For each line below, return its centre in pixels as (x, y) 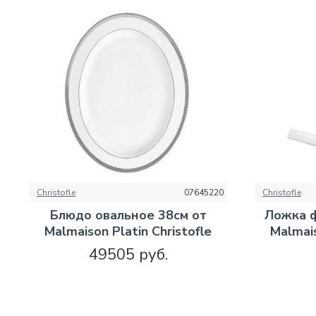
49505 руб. (128, 254)
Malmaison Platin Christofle (128, 231)
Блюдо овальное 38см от (128, 215)
